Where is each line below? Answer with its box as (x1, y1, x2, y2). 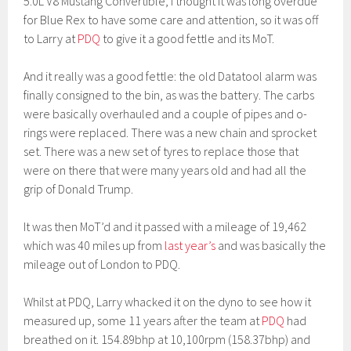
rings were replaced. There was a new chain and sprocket (24, 125, 317, 140)
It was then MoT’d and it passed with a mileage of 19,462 (24, 219, 307, 234)
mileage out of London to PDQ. (24, 256, 181, 272)
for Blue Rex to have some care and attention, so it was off (24, 12, 319, 27)
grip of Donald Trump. (24, 181, 134, 197)
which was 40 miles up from (24, 237, 165, 253)
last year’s (165, 237, 216, 253)
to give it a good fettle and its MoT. (100, 31, 275, 46)
